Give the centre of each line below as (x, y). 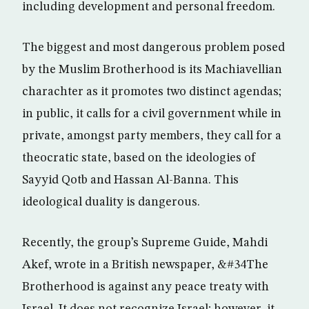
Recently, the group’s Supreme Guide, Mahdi (145, 243)
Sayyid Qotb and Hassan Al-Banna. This (130, 180)
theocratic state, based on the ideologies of (139, 158)
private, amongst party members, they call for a (152, 136)
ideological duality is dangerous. (111, 202)
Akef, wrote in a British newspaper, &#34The (145, 265)
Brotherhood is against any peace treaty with (146, 287)
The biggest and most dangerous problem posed (153, 48)
